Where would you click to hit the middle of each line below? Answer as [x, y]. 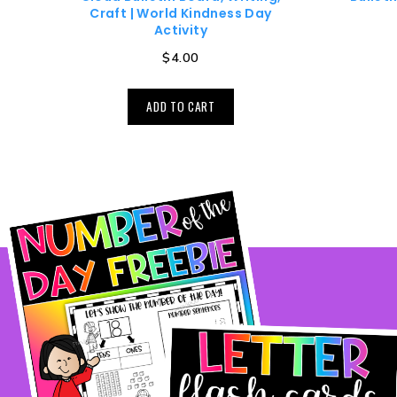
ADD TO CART [181, 106]
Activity [181, 31]
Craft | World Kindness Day [181, 14]
